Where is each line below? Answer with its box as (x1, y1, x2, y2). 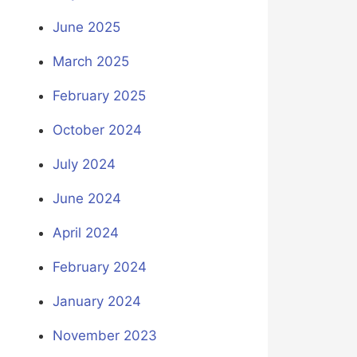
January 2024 (52, 293, 141, 310)
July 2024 (52, 156, 116, 173)
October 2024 (52, 122, 142, 139)
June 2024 (52, 190, 121, 207)
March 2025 (52, 53, 129, 70)
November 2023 (52, 328, 157, 344)
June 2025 (52, 19, 120, 36)
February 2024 (52, 259, 147, 276)
